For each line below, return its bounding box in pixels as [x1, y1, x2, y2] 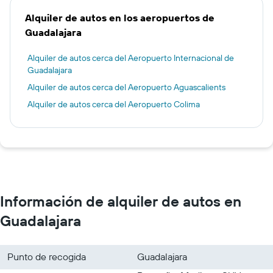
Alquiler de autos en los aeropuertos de [25, 11, 214, 24]
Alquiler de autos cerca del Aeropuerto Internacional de [27, 52, 234, 63]
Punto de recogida [7, 250, 86, 263]
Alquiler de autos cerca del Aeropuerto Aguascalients [27, 81, 225, 93]
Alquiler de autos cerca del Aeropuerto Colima [27, 98, 200, 110]
